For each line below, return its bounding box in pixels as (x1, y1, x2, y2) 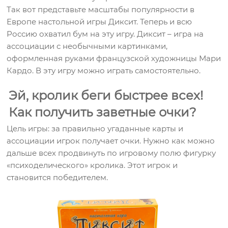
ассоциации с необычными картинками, (7, 41, 168, 51)
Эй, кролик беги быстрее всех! (9, 88, 204, 103)
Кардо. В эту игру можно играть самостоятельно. (7, 66, 201, 75)
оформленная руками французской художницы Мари (7, 53, 221, 63)
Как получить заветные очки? (9, 105, 197, 120)
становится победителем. (7, 173, 108, 182)
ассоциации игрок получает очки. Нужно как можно (7, 136, 215, 146)
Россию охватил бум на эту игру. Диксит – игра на (7, 29, 204, 39)
